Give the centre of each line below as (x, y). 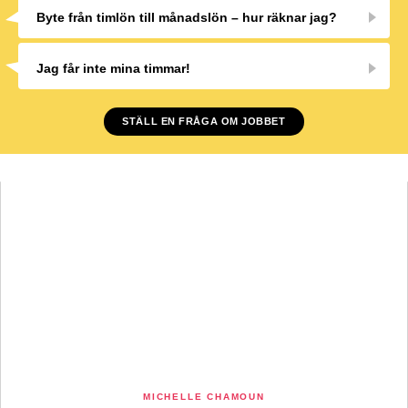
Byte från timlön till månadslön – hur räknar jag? (187, 17)
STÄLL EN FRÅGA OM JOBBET (204, 121)
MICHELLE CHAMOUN (204, 397)
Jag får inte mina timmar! (113, 68)
